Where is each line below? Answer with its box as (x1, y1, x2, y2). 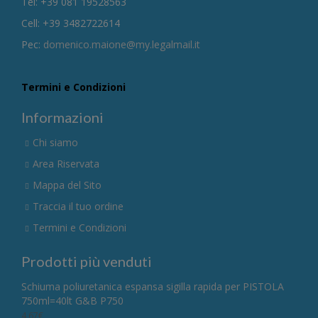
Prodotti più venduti (21, 252, 152, 270)
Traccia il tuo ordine (33, 199, 124, 213)
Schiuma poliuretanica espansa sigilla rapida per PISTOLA (21, 279, 284, 293)
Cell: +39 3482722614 (21, 16, 120, 30)
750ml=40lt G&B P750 (21, 293, 124, 307)
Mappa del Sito (33, 177, 102, 192)
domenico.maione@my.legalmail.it (43, 37, 200, 51)
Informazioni (21, 108, 104, 126)
